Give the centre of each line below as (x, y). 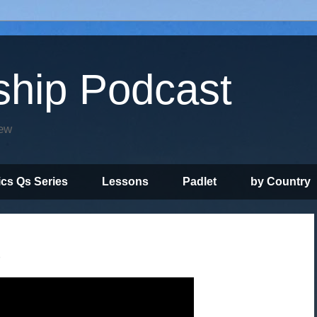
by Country (281, 181)
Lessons (125, 181)
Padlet (200, 181)
